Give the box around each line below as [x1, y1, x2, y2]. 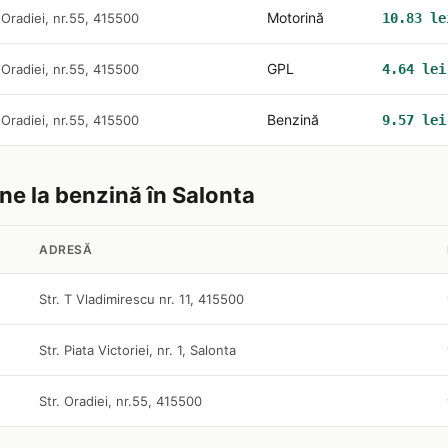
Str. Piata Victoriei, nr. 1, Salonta [39, 342, 236, 358]
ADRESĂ [39, 242, 92, 257]
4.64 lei [382, 61, 446, 77]
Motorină [267, 9, 324, 26]
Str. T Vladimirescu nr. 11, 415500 [39, 291, 244, 307]
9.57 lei [382, 112, 446, 128]
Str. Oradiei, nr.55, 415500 [39, 393, 202, 409]
